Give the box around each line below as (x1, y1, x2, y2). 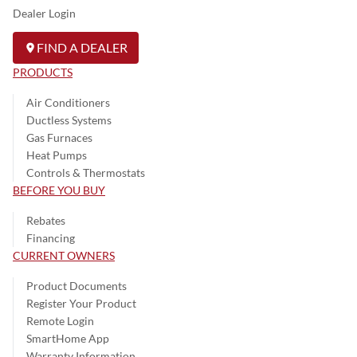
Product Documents (26, 279, 127, 293)
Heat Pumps (26, 148, 87, 163)
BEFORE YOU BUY (13, 183, 105, 198)
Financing (26, 231, 75, 245)
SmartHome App (26, 331, 109, 346)
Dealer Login (13, 6, 76, 21)
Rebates (26, 214, 65, 228)
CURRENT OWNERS (13, 249, 115, 263)
